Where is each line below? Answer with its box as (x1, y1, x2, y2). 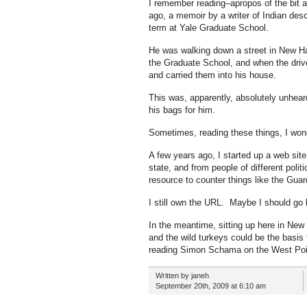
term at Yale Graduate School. (148, 23, 271, 33)
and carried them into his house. (148, 70, 279, 80)
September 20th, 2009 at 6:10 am (155, 282, 266, 290)
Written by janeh (155, 271, 209, 280)
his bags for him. (148, 105, 215, 115)
